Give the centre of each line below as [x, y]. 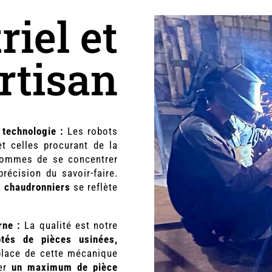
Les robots [91, 131]
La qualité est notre [70, 225]
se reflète [94, 187]
